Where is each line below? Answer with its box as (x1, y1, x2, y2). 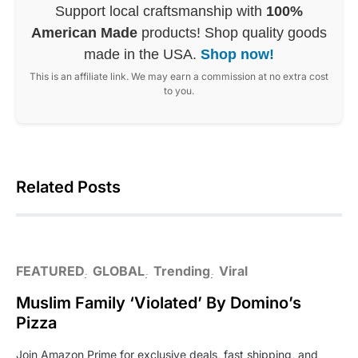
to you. (164, 85, 194, 97)
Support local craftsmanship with (55, 3, 266, 19)
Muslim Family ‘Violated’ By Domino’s (16, 293, 301, 312)
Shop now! (201, 46, 274, 62)
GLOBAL (93, 263, 145, 279)
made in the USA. (84, 46, 201, 62)
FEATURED (16, 263, 84, 279)
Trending (153, 263, 210, 279)
